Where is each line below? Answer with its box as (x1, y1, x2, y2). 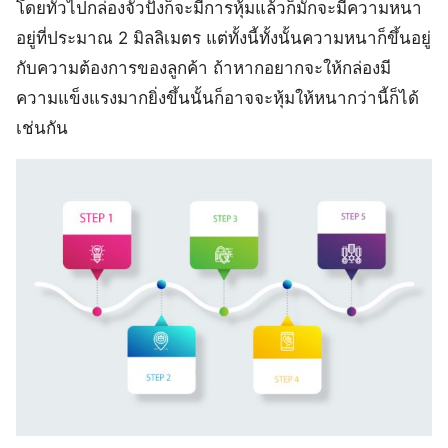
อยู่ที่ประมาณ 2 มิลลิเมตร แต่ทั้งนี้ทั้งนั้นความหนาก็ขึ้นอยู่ (16, 28, 431, 48)
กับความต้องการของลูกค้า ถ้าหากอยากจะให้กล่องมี (16, 58, 391, 78)
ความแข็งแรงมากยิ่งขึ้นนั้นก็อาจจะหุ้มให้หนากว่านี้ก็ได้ (16, 88, 419, 108)
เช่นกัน (16, 118, 68, 138)
